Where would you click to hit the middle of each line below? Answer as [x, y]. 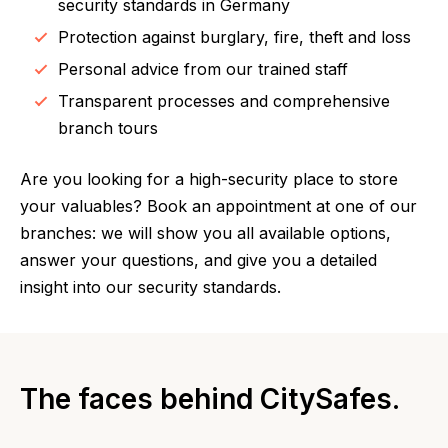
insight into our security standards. [150, 286]
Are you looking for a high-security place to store [209, 178]
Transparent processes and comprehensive [224, 100]
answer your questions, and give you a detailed [198, 259]
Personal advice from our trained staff [203, 68]
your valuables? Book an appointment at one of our [218, 205]
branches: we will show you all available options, [205, 232]
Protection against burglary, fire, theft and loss [234, 36]
